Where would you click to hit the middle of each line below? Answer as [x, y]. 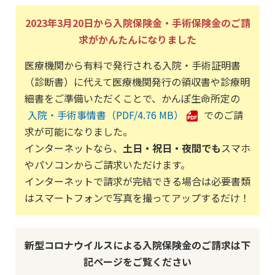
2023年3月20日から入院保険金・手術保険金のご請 [137, 23]
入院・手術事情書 [67, 115]
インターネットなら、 [74, 148]
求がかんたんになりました [137, 39]
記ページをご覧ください [137, 261]
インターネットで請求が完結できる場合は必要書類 [137, 181]
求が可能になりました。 [79, 131]
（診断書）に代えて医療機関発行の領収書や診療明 [137, 82]
